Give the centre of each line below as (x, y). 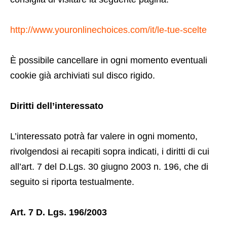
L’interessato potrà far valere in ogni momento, (104, 136)
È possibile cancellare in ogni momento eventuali (109, 60)
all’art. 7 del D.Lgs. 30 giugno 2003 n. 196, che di (109, 167)
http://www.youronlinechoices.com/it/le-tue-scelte (108, 30)
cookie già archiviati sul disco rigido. (83, 75)
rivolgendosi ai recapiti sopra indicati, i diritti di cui (110, 152)
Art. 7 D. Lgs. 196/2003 (59, 212)
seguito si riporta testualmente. (72, 182)
